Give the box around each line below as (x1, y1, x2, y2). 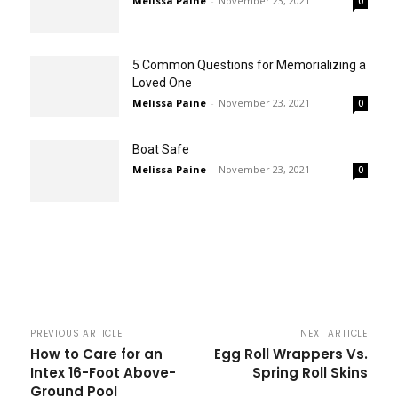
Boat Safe (132, 141, 189, 156)
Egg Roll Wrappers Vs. (213, 344, 368, 363)
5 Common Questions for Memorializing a (132, 57, 366, 72)
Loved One (132, 75, 192, 90)
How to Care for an (30, 344, 163, 363)
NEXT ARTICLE (300, 326, 368, 340)
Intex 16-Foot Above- (30, 362, 176, 382)
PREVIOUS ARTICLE (30, 326, 123, 340)
